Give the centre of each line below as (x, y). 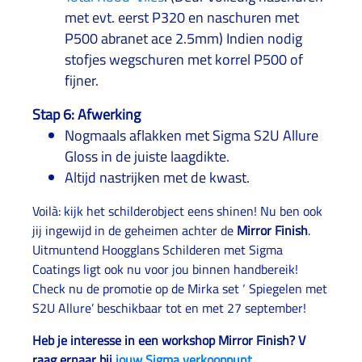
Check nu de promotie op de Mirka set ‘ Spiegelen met (180, 288)
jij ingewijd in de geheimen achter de (135, 230)
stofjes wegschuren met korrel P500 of (184, 59)
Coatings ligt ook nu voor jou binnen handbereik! (165, 269)
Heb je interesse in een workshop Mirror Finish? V (169, 340)
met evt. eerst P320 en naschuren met (182, 17)
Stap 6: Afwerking (86, 114)
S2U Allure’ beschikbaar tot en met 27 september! (169, 308)
